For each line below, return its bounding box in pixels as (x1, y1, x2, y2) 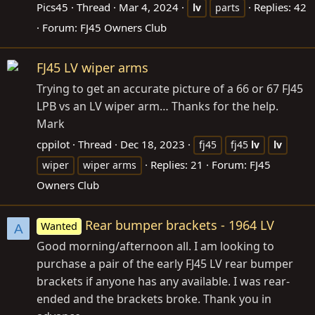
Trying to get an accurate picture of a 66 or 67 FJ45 (37, 81, 303, 97)
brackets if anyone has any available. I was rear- (37, 274, 290, 290)
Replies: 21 (150, 157, 203, 172)
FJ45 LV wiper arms (37, 59, 148, 77)
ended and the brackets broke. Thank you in (37, 291, 271, 307)
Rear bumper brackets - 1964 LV (85, 217, 275, 234)
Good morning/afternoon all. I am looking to (37, 238, 274, 255)
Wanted (41, 219, 78, 233)
